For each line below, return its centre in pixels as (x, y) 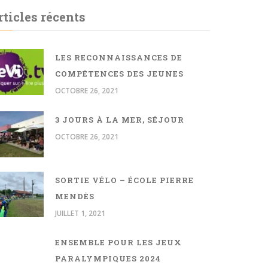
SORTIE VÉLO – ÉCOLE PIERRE (124, 180)
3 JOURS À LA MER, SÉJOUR (120, 120)
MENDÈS (75, 196)
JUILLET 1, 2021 (80, 213)
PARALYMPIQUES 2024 (108, 258)
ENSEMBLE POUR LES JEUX (118, 242)
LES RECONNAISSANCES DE (119, 57)
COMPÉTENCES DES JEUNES (119, 74)
